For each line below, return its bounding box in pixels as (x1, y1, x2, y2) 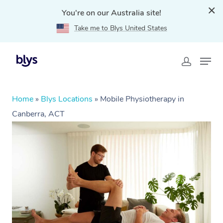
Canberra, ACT (12, 109, 65, 119)
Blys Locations (41, 94, 93, 105)
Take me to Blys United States (74, 23, 167, 33)
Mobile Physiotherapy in (100, 94, 184, 105)
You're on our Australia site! (62, 7, 161, 18)
